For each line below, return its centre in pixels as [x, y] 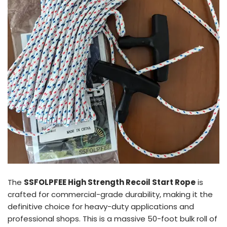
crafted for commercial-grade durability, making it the [110, 194]
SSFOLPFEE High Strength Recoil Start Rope [110, 182]
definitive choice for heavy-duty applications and [101, 206]
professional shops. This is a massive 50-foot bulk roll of [112, 218]
